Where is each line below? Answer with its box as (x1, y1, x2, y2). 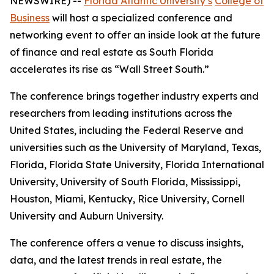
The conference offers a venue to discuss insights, (10, 237, 243, 249)
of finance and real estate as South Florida (10, 46, 213, 58)
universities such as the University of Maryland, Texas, (10, 141, 261, 154)
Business (10, 12, 50, 24)
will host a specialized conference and (50, 12, 232, 24)
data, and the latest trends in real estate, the (10, 254, 222, 266)
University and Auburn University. (10, 210, 163, 222)
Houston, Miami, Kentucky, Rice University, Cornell (10, 193, 245, 205)
